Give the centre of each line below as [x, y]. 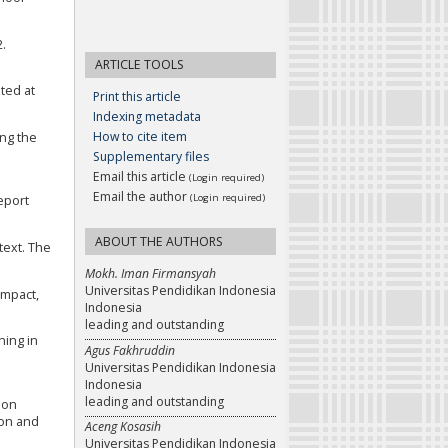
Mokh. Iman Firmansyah [150, 274]
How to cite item [140, 137]
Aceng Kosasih [123, 427]
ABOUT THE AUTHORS [159, 242]
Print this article [137, 97]
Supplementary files [151, 157]
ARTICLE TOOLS [139, 65]
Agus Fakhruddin [130, 350]
